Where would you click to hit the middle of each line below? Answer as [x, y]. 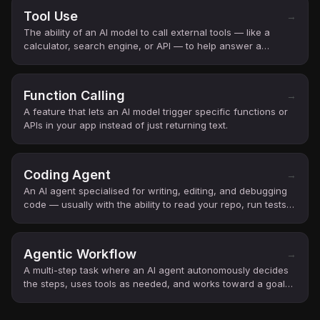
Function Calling [74, 95]
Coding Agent [67, 175]
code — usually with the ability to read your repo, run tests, [156, 204]
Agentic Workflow [80, 254]
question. [44, 59]
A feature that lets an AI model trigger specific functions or [156, 111]
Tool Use [51, 16]
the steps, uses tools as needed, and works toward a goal [154, 284]
